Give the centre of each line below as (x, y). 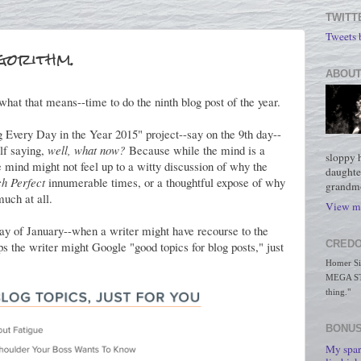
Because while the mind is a (195, 150)
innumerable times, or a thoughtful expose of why (167, 182)
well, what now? (86, 150)
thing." (338, 292)
